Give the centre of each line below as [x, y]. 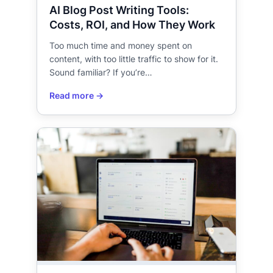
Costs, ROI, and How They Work [132, 25]
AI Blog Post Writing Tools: [119, 10]
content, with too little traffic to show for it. [134, 59]
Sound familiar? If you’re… [101, 73]
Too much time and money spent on [121, 46]
